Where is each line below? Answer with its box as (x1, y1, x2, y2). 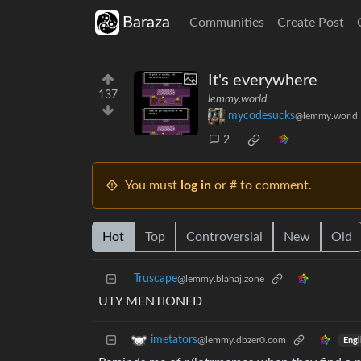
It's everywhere (208, 73, 317, 89)
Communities (189, 16, 264, 29)
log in (180, 179, 211, 193)
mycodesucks (228, 110, 295, 122)
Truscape (134, 273, 177, 285)
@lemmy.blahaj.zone (177, 274, 264, 284)
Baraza (122, 15, 170, 31)
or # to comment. (211, 179, 312, 193)
